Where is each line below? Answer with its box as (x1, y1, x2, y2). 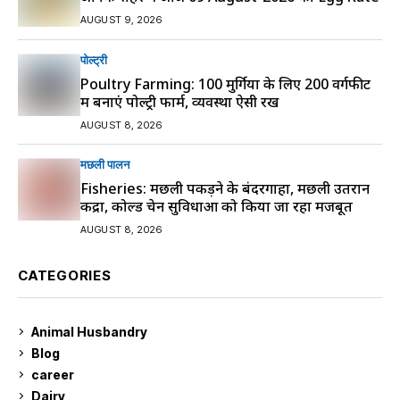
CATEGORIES (18, 267, 112, 285)
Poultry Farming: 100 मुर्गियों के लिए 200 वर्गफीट (80, 74, 371, 95)
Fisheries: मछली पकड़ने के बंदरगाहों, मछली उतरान (80, 179, 370, 199)
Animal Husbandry (31, 323, 147, 339)
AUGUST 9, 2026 (80, 12, 162, 26)
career (31, 366, 74, 382)
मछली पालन (80, 157, 129, 172)
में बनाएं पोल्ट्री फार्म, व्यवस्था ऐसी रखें (80, 92, 279, 112)
